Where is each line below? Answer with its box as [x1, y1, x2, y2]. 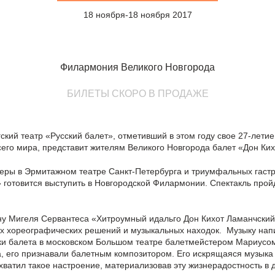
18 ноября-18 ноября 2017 [83, 10, 192, 20]
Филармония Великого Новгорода [60, 62, 215, 72]
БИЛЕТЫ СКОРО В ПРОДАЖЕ [66, 88, 209, 99]
